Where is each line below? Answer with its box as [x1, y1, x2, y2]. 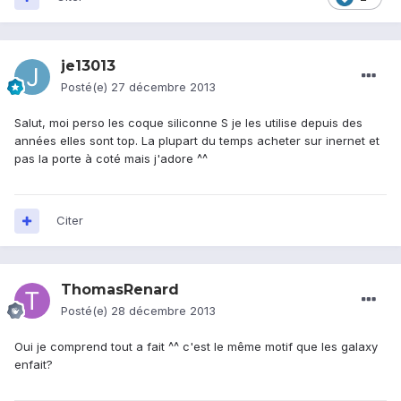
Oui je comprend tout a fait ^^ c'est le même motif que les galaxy [14, 339, 378, 354]
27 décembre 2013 [111, 80, 216, 95]
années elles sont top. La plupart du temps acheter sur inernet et [14, 133, 380, 149]
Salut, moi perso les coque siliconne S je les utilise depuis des [14, 115, 363, 131]
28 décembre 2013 [111, 303, 216, 319]
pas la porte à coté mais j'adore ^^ [14, 151, 208, 166]
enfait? [14, 357, 53, 372]
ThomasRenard [61, 281, 179, 299]
